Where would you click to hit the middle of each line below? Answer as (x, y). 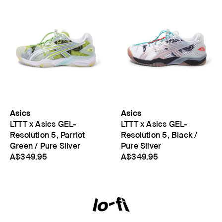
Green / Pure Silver (45, 146)
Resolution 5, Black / (159, 135)
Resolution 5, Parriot (48, 135)
